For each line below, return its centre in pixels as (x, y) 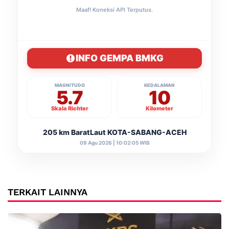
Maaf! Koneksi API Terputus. (114, 9)
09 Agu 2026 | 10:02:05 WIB (114, 142)
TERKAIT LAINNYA (48, 192)
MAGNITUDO (70, 85)
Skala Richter (70, 108)
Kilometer (159, 108)
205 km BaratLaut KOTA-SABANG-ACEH (114, 132)
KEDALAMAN (159, 85)
